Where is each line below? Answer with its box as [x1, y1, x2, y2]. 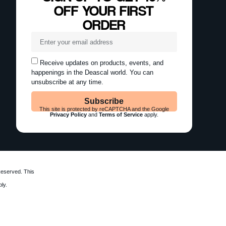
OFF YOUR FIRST [54, 2, 154, 20]
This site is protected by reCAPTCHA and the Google [39, 105, 169, 113]
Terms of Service [98, 111, 143, 119]
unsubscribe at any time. [31, 77, 103, 86]
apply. [142, 111, 158, 119]
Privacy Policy [49, 111, 87, 119]
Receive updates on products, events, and [39, 58, 163, 67]
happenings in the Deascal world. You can [31, 68, 153, 76]
